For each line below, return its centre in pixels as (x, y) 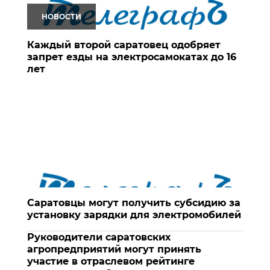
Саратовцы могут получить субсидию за (134, 202)
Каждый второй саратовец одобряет (124, 45)
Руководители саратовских (99, 237)
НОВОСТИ (61, 16)
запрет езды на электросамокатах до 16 (132, 57)
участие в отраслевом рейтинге (111, 261)
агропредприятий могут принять (114, 249)
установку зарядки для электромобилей (134, 215)
